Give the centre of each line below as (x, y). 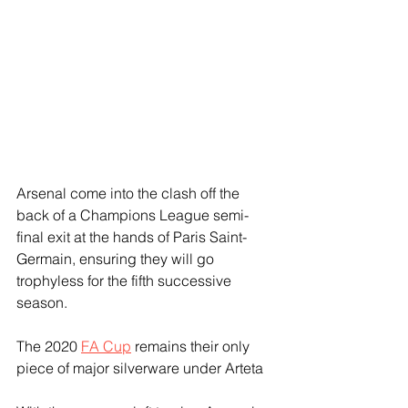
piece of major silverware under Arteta (140, 368)
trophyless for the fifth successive (126, 281)
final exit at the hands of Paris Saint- (132, 237)
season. (42, 303)
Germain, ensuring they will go (117, 259)
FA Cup (106, 347)
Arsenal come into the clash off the (130, 194)
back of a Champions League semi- (133, 215)
